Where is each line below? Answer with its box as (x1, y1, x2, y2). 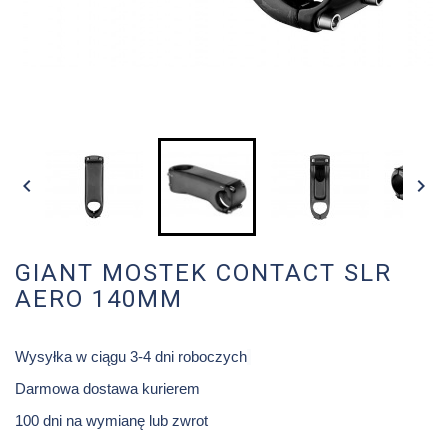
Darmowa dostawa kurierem (15, 381, 204, 398)
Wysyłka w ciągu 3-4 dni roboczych (15, 349, 247, 366)
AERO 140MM (15, 285, 183, 314)
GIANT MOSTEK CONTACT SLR (15, 259, 392, 288)
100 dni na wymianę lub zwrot (15, 412, 208, 429)
